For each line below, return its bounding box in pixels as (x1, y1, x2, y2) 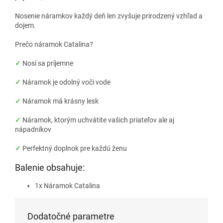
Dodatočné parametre (27, 211, 114, 222)
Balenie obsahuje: (15, 162, 85, 173)
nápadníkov (15, 125, 51, 133)
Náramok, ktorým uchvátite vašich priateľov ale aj (22, 115, 174, 124)
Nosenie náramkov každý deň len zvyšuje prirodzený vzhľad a (15, 11, 203, 20)
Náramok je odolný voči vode (21, 78, 111, 86)
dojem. (15, 21, 36, 29)
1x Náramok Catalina (35, 181, 100, 190)
